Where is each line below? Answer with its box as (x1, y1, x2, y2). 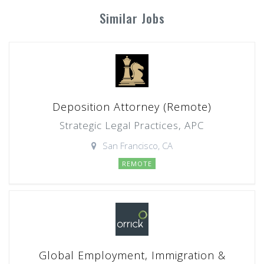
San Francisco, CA (103, 140, 173, 151)
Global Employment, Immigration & (38, 248, 226, 262)
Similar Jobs (99, 9, 165, 27)
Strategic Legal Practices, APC (60, 118, 204, 132)
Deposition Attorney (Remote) (52, 100, 212, 114)
